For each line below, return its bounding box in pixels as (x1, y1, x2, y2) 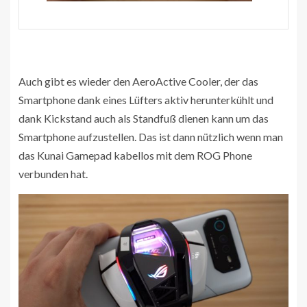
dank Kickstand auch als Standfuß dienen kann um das (19, 111, 269, 125)
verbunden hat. (19, 167, 88, 180)
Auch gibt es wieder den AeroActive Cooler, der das (19, 74, 258, 88)
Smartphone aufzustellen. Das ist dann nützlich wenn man (19, 130, 283, 143)
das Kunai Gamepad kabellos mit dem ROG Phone (19, 148, 252, 162)
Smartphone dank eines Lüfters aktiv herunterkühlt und (19, 93, 273, 106)
